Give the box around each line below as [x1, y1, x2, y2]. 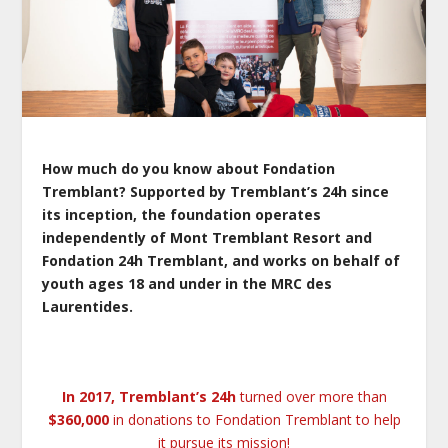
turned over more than [235, 387, 387, 407]
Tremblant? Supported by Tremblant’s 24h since [42, 181, 390, 201]
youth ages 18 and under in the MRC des [42, 273, 333, 293]
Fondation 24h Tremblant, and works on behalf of [42, 250, 401, 270]
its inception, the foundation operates [42, 204, 322, 224]
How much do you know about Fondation [42, 158, 336, 178]
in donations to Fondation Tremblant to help [108, 410, 401, 430]
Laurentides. [42, 296, 134, 316]
